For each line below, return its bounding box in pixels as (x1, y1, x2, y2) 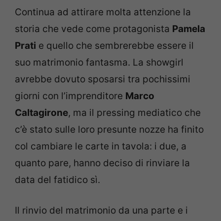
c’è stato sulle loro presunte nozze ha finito (15, 123, 204, 135)
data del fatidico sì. (15, 174, 100, 185)
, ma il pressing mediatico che (68, 107, 201, 118)
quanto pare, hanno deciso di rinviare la (15, 157, 190, 169)
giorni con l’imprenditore (15, 90, 125, 102)
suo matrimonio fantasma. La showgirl (15, 56, 184, 68)
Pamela (172, 23, 205, 35)
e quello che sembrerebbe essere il (36, 39, 194, 51)
